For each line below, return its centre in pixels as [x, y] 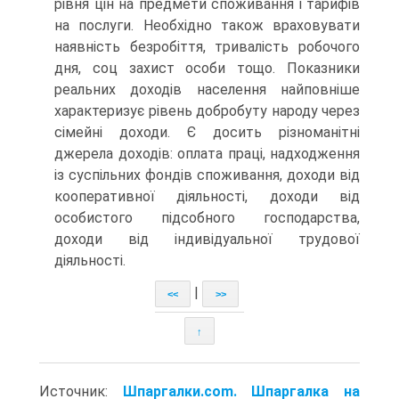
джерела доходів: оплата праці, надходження [207, 154]
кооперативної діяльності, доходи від [207, 196]
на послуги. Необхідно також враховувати [207, 25]
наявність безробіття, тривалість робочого [207, 47]
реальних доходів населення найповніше [207, 90]
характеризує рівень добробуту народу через [207, 111]
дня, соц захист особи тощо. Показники [207, 68]
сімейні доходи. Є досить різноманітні [207, 132]
